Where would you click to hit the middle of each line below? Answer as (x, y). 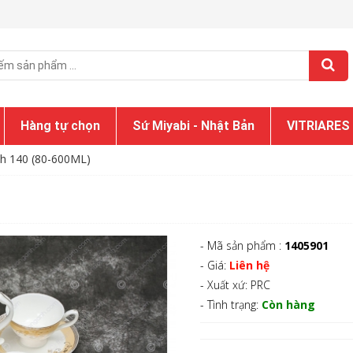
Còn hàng (288, 305)
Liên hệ (249, 265)
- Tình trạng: (231, 305)
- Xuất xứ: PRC (235, 285)
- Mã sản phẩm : (242, 245)
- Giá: (215, 265)
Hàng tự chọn (60, 126)
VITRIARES (318, 126)
